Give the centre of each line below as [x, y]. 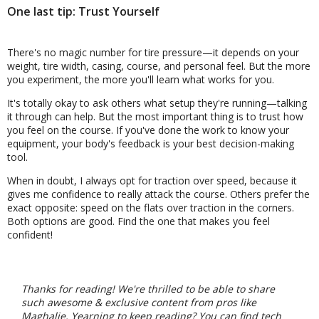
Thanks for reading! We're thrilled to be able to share [148, 289]
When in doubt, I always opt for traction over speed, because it [152, 181]
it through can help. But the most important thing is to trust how [155, 117]
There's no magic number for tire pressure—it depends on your [153, 53]
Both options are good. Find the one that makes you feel [138, 221]
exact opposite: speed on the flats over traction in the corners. [151, 208]
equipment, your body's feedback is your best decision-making [151, 144]
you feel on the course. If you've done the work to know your [148, 130]
